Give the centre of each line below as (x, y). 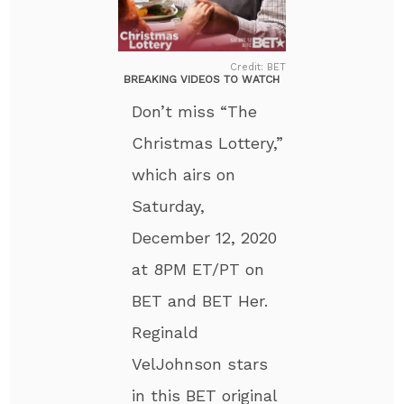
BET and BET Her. (200, 300)
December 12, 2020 (205, 237)
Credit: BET (257, 67)
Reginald (165, 332)
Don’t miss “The (195, 111)
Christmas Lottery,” (208, 142)
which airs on (184, 174)
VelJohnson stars (200, 363)
